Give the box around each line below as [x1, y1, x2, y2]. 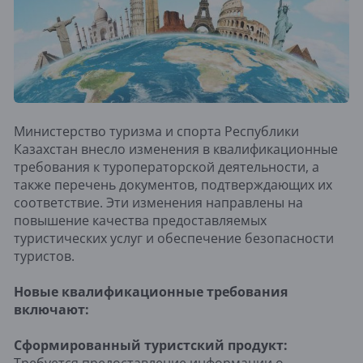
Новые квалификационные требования [14, 282, 288, 301]
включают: [14, 300, 89, 318]
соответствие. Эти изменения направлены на [14, 193, 303, 211]
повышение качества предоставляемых [14, 211, 267, 229]
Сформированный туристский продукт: [14, 335, 288, 354]
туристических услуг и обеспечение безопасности [14, 228, 334, 247]
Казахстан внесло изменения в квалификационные [14, 139, 338, 158]
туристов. [14, 246, 75, 265]
